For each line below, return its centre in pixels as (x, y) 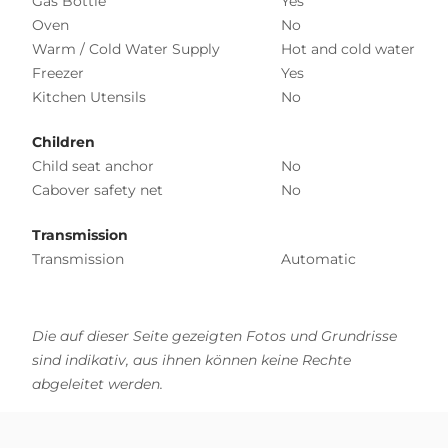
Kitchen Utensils (89, 96)
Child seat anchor (93, 165)
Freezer (58, 72)
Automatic (318, 258)
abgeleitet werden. (97, 383)
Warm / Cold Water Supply (126, 48)
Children (63, 141)
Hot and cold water (348, 48)
